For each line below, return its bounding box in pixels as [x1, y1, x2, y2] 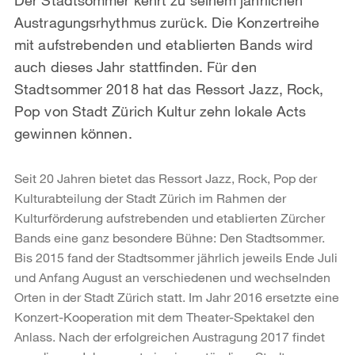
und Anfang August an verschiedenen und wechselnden [14, 269, 330, 284]
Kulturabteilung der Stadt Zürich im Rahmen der [14, 189, 286, 205]
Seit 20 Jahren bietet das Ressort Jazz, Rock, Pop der [14, 170, 317, 185]
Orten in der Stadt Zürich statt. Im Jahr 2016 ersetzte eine [14, 288, 339, 304]
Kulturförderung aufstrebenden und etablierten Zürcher [14, 209, 325, 225]
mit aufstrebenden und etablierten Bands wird [14, 35, 314, 53]
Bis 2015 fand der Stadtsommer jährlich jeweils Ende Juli [14, 249, 338, 265]
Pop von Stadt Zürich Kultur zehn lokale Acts [14, 101, 307, 120]
